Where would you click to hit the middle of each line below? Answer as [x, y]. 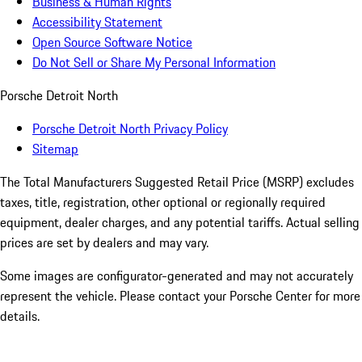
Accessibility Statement [97, 22]
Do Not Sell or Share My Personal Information [154, 63]
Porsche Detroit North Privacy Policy [130, 129]
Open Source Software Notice [112, 42]
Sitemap [55, 149]
